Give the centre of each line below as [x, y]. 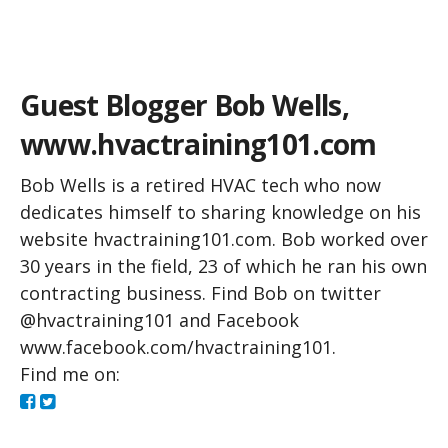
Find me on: [70, 374]
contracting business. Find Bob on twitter [200, 293]
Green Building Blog [224, 79]
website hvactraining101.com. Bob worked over [224, 239]
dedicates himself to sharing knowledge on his [220, 212]
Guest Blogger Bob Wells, [184, 105]
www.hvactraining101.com [198, 144]
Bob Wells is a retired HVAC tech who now [200, 185]
